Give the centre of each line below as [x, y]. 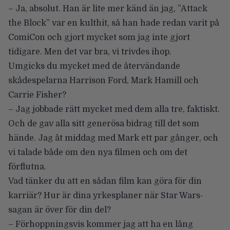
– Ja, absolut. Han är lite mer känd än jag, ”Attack [108, 8]
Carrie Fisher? [37, 95]
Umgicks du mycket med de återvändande [94, 66]
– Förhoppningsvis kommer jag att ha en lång [101, 224]
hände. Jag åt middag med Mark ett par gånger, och [113, 138]
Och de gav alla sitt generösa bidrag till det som [104, 123]
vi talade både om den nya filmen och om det [98, 152]
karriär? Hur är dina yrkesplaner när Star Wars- [106, 195]
